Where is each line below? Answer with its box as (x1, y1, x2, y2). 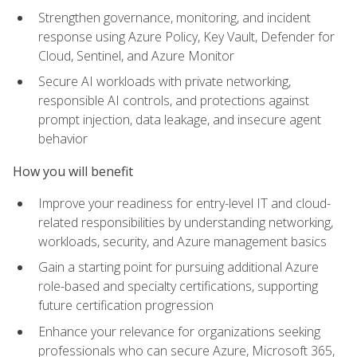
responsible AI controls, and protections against (38, 92, 309, 110)
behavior (38, 130, 88, 148)
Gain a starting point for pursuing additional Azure (38, 258, 319, 277)
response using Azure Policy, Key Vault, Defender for (38, 27, 335, 45)
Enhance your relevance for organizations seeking (38, 323, 320, 341)
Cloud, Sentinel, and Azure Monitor (38, 46, 234, 65)
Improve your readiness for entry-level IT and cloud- (38, 194, 331, 212)
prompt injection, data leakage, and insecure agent (38, 111, 321, 129)
